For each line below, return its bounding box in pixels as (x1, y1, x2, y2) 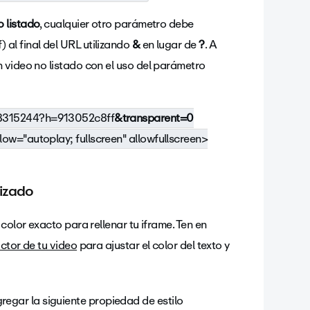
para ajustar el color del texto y (77, 236, 230, 255)
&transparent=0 (114, 109, 194, 127)
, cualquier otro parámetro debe (39, 15, 194, 33)
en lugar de (140, 35, 199, 54)
